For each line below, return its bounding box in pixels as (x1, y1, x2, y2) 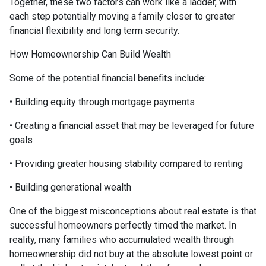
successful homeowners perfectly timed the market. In (9, 220, 236, 231)
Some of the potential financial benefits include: (9, 72, 206, 84)
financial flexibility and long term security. (9, 25, 179, 36)
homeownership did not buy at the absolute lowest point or (9, 248, 253, 259)
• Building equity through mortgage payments (9, 96, 195, 107)
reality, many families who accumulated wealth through (9, 234, 234, 245)
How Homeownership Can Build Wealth (9, 49, 171, 60)
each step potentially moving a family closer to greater (9, 11, 235, 22)
